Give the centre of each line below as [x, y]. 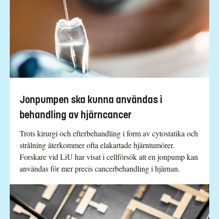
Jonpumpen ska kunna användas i [91, 100]
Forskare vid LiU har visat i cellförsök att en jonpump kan [109, 157]
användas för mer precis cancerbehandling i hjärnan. [100, 169]
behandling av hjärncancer [76, 115]
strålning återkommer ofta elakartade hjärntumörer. [97, 145]
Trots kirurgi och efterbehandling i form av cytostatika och [109, 133]
